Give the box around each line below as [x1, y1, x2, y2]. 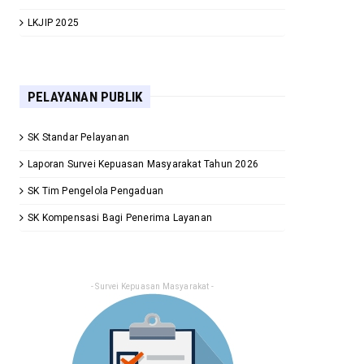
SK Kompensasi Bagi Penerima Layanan [28, 211, 212, 223]
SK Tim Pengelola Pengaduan [28, 184, 164, 197]
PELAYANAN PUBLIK [28, 88, 143, 105]
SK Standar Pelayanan [28, 131, 129, 143]
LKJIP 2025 [28, 16, 79, 28]
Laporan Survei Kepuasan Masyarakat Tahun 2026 [28, 158, 258, 170]
